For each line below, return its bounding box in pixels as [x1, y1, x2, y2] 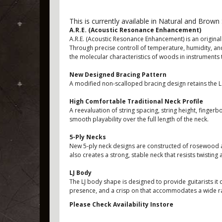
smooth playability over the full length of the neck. [69, 115, 209, 123]
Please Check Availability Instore [69, 200, 173, 209]
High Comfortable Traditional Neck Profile [69, 97, 203, 106]
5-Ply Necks [69, 133, 106, 141]
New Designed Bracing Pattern [69, 70, 166, 79]
